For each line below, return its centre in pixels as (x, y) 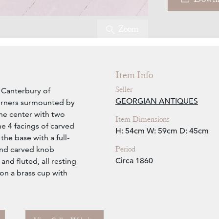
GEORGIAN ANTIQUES (157, 101)
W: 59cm (162, 131)
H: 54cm (130, 131)
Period (125, 149)
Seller (124, 90)
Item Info (134, 75)
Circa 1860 (134, 161)
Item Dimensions (142, 120)
